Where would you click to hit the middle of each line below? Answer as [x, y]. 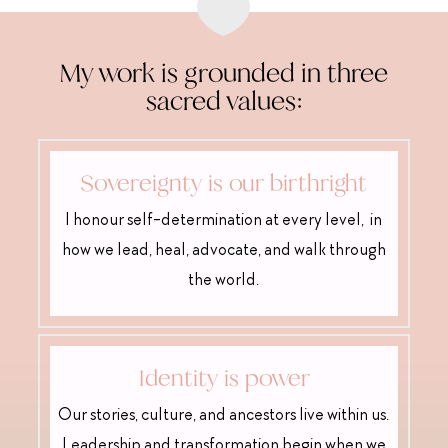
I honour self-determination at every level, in [224, 221]
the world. [224, 281]
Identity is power [223, 378]
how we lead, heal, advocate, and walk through [223, 251]
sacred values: [223, 101]
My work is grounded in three [224, 73]
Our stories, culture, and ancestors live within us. [224, 416]
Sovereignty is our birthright [224, 183]
